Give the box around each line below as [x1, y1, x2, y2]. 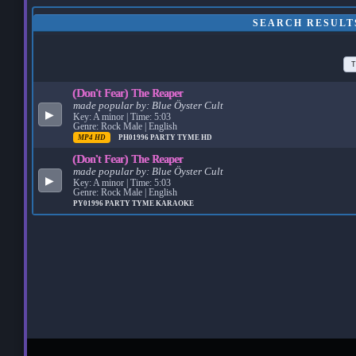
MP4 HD [77, 133, 106, 141]
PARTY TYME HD [149, 133, 212, 141]
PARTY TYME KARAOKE [104, 199, 194, 207]
